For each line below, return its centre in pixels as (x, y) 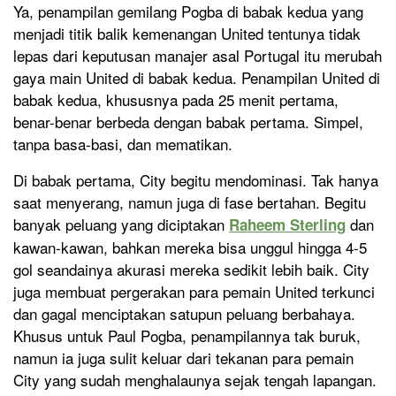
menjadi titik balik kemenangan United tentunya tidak (187, 33)
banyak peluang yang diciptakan (121, 224)
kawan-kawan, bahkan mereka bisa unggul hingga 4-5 (190, 247)
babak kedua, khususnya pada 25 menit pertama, (176, 99)
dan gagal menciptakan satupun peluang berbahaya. (184, 313)
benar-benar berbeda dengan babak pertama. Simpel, (188, 121)
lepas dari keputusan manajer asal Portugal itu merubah (198, 55)
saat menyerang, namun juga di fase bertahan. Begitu (190, 202)
